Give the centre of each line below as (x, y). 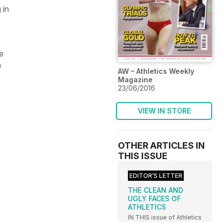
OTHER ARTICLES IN (161, 146)
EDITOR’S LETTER (156, 176)
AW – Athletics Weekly (156, 71)
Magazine (135, 80)
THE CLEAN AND (156, 190)
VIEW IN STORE (164, 111)
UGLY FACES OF (154, 199)
